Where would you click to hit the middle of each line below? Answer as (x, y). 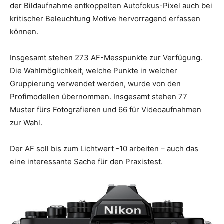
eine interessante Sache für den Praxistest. (86, 161)
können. (24, 31)
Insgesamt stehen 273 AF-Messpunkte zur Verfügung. (106, 57)
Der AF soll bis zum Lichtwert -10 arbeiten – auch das (104, 148)
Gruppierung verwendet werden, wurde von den (95, 83)
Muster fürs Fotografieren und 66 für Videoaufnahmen (106, 109)
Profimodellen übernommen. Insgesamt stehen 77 (99, 96)
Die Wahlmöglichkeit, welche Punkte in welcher (94, 70)
